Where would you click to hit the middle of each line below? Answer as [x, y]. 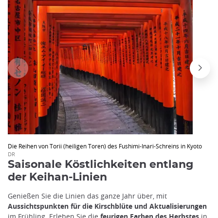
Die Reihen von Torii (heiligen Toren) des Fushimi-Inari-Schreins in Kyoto [105, 146]
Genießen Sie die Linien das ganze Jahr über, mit [87, 196]
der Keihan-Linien [57, 177]
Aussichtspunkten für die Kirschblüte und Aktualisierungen [107, 206]
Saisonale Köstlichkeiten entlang [100, 165]
